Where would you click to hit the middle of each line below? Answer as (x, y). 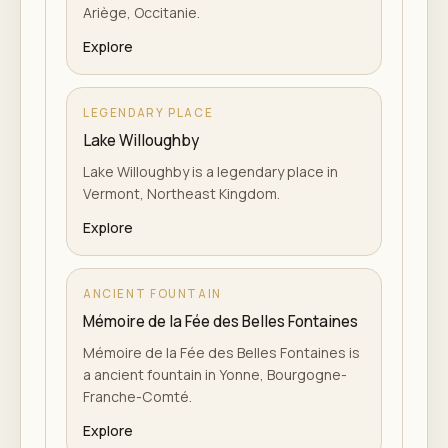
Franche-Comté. (137, 396)
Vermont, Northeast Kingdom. (181, 193)
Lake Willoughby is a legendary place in (210, 171)
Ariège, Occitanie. (141, 12)
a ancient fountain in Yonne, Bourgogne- (215, 374)
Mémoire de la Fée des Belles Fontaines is (221, 352)
